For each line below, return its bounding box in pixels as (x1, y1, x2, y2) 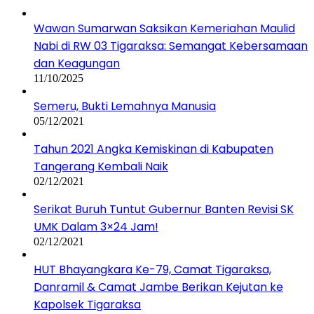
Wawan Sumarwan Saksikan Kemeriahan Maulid (34, 20, 295, 37)
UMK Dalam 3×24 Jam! (34, 219, 158, 235)
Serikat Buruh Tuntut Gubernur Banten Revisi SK (34, 201, 294, 218)
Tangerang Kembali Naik (34, 158, 168, 175)
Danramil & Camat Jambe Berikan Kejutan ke (34, 279, 283, 296)
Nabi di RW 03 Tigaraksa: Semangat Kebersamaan (34, 38, 308, 55)
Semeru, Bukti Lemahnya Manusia (34, 98, 216, 115)
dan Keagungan (34, 55, 120, 72)
